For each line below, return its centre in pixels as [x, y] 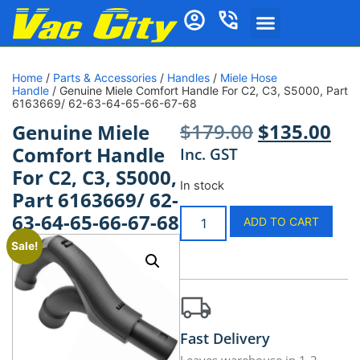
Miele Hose [249, 78]
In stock [202, 185]
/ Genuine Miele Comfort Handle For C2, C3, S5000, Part [198, 91]
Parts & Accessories [105, 78]
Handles [188, 78]
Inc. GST [209, 154]
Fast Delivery [225, 339]
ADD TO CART [282, 222]
